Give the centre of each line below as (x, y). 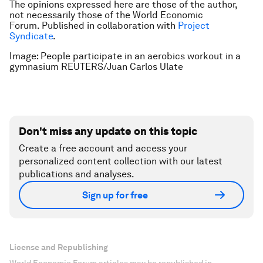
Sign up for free (115, 195)
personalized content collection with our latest (121, 161)
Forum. (26, 26)
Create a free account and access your (103, 148)
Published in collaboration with (110, 26)
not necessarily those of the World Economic (106, 15)
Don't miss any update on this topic (108, 131)
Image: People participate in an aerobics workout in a (125, 56)
